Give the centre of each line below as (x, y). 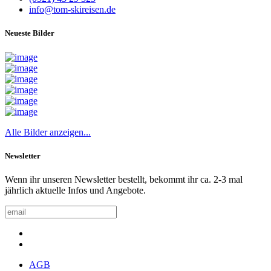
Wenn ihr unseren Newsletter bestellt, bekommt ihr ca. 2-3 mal (124, 179)
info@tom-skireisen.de (72, 10)
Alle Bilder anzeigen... (48, 132)
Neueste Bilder (30, 33)
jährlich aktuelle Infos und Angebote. (75, 190)
